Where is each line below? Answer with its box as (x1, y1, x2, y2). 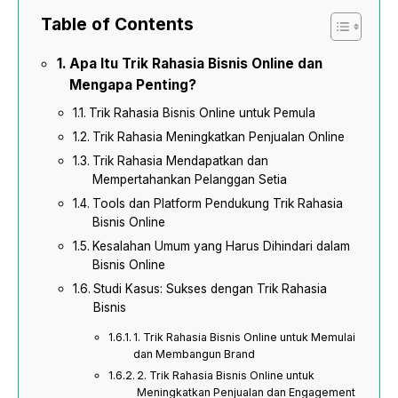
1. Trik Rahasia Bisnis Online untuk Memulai (133, 330, 356, 345)
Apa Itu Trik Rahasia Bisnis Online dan (69, 55, 323, 73)
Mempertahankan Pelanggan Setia (92, 172, 287, 187)
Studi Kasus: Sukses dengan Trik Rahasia (92, 282, 327, 297)
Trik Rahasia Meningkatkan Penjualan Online (92, 130, 345, 145)
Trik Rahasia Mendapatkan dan (92, 154, 268, 169)
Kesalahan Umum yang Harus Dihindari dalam (92, 239, 350, 254)
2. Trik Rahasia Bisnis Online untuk (137, 369, 315, 383)
